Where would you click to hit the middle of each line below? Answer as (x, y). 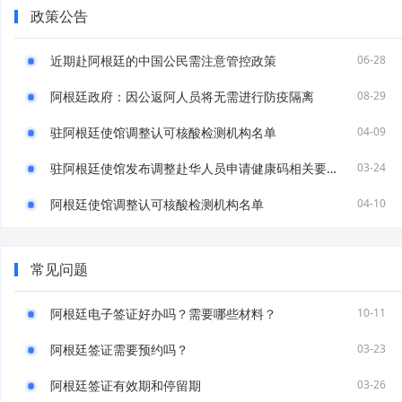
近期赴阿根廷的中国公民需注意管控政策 (163, 61)
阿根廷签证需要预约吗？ (119, 350)
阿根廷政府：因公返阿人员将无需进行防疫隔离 (182, 96)
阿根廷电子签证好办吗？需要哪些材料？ (163, 314)
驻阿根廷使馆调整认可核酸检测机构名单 (163, 132)
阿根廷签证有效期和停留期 (126, 385)
